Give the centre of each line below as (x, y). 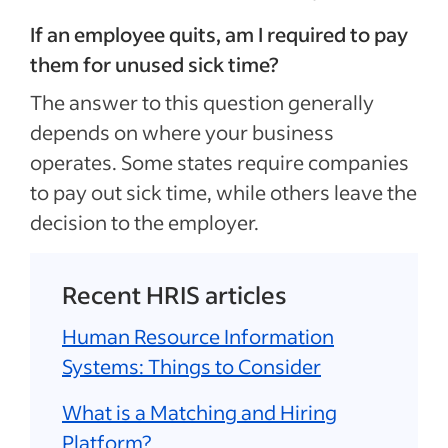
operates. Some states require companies (219, 161)
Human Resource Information (198, 335)
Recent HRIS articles (174, 294)
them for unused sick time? (154, 63)
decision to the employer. (144, 221)
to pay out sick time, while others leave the (223, 191)
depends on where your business (182, 131)
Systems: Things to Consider (191, 365)
